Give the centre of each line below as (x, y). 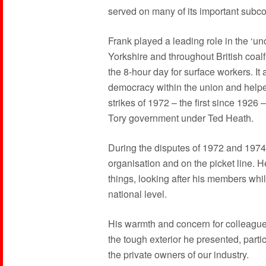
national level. (137, 194)
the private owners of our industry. (178, 254)
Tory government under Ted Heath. (181, 118)
